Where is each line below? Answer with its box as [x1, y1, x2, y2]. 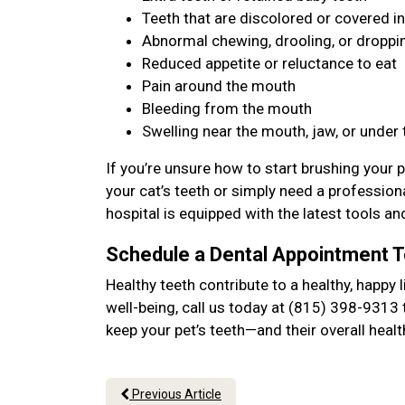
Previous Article [129, 387, 221, 401]
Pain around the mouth [142, 77, 296, 95]
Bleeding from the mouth [142, 99, 312, 118]
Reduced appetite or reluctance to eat [142, 54, 397, 72]
